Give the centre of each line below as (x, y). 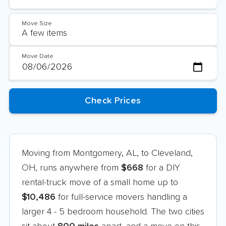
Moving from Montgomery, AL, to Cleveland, (107, 153)
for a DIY (162, 168)
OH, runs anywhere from (71, 168)
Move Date (38, 56)
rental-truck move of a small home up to (100, 182)
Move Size (37, 23)
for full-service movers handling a (121, 197)
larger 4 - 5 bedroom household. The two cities (113, 212)
